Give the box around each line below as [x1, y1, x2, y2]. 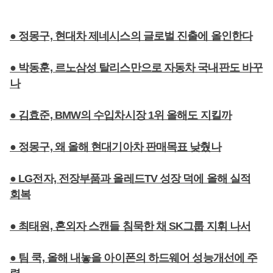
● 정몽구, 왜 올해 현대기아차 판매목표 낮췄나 [10, 141, 221, 153]
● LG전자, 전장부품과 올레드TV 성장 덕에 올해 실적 [10, 172, 251, 185]
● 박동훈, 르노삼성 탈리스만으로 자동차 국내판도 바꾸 [10, 62, 263, 74]
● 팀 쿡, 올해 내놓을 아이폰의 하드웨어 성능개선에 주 [10, 252, 258, 264]
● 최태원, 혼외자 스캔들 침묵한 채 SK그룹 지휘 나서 [10, 220, 251, 232]
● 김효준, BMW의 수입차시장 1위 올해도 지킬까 [10, 109, 232, 121]
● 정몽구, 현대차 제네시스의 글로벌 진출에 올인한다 [10, 30, 252, 42]
